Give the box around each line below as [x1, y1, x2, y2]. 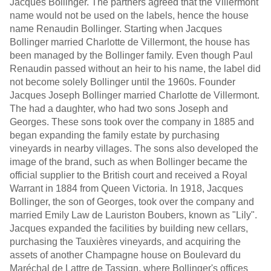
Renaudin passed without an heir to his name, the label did [10, 64, 261, 74]
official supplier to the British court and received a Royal [10, 170, 247, 180]
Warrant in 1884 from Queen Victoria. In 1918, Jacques [10, 183, 243, 194]
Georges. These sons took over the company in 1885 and [10, 117, 254, 127]
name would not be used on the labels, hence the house [10, 10, 249, 21]
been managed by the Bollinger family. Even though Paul [10, 50, 253, 60]
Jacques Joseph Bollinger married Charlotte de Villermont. [10, 90, 260, 100]
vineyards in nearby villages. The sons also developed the [10, 143, 258, 154]
